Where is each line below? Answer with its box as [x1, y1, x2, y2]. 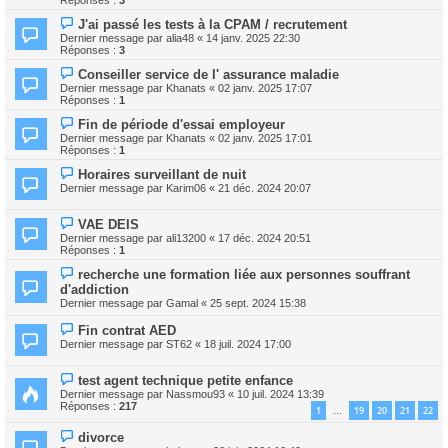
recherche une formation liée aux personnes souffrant [78, 266, 411, 282]
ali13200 [166, 231, 206, 244]
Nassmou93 [166, 387, 225, 400]
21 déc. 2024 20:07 [218, 181, 311, 194]
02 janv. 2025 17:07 [218, 81, 312, 94]
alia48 [166, 31, 194, 44]
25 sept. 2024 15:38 [210, 296, 306, 309]
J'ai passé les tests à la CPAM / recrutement [78, 16, 348, 32]
